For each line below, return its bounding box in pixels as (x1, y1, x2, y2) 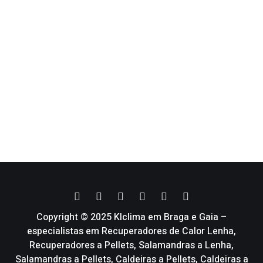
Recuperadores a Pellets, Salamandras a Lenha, (29, 238, 234, 252)
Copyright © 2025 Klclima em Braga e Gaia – (36, 210, 227, 224)
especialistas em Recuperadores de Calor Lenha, (27, 224, 236, 238)
